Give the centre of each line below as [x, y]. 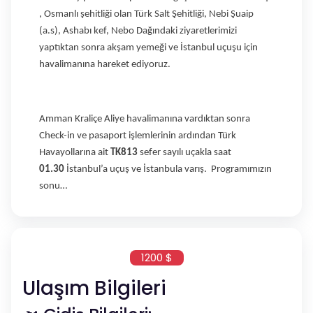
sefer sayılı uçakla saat [184, 152]
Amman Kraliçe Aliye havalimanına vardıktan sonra [145, 119]
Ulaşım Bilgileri [94, 288]
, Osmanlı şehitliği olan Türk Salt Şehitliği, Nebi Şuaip [146, 14]
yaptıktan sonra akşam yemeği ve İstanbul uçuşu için [148, 48]
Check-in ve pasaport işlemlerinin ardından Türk [138, 136]
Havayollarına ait [75, 152]
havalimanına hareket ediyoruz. [105, 64]
